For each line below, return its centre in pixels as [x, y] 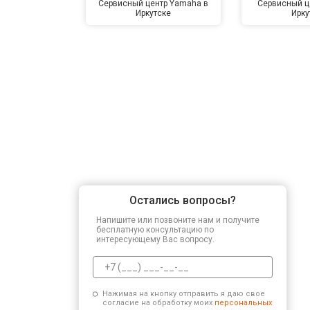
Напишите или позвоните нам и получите [178, 220]
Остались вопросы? [183, 200]
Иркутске [154, 13]
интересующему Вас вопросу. [155, 239]
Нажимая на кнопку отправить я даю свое [183, 293]
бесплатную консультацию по [155, 229]
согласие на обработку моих [158, 302]
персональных [243, 302]
